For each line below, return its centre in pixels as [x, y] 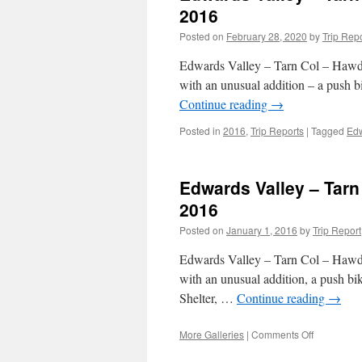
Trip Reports [277, 130]
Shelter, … [208, 298]
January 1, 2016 [262, 230]
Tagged [328, 130]
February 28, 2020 [267, 36]
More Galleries [212, 334]
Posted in [200, 130]
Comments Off [282, 334]
